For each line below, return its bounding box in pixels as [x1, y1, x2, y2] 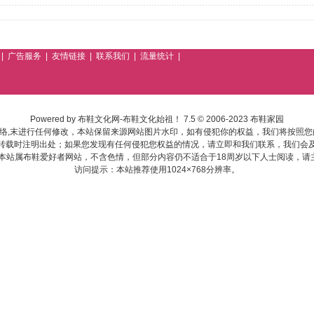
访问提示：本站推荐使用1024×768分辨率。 [74, 165, 240, 175]
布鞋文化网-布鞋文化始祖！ [78, 114, 182, 124]
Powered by [30, 114, 78, 124]
